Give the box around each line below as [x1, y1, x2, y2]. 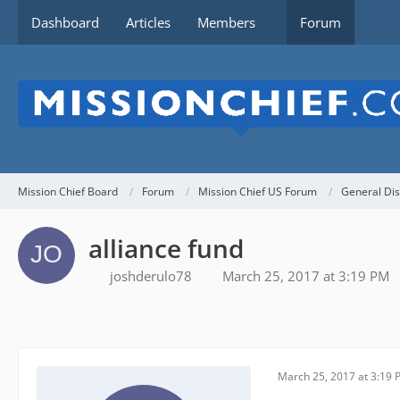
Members [197, 13, 255, 31]
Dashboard [31, 13, 99, 31]
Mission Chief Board [18, 183, 118, 199]
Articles [126, 13, 171, 31]
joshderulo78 [110, 267, 192, 286]
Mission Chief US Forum [198, 183, 317, 199]
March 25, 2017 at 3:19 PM [222, 267, 389, 286]
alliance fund [88, 231, 244, 266]
